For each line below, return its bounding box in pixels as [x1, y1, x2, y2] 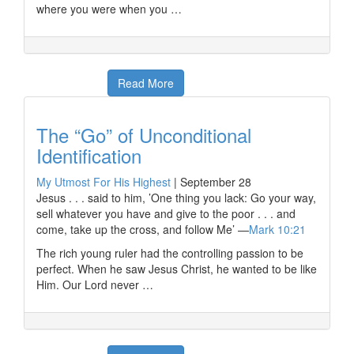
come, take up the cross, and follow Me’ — [36, 221, 249, 237]
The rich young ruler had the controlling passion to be [36, 245, 303, 261]
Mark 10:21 [249, 221, 309, 237]
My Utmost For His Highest [36, 174, 171, 190]
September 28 [180, 174, 251, 190]
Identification [36, 141, 141, 169]
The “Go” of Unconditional [36, 121, 251, 149]
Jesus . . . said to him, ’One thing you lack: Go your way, [36, 190, 316, 205]
